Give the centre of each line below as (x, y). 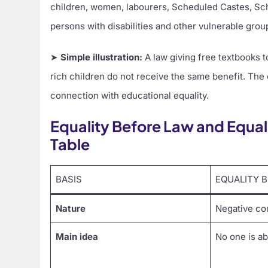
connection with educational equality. (130, 95)
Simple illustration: (102, 57)
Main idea (77, 236)
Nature (70, 208)
